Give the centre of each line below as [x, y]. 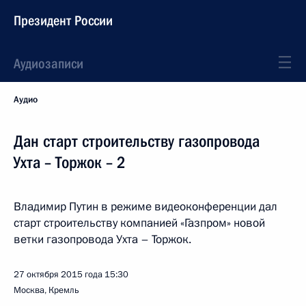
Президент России [63, 20]
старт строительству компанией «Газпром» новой [139, 223]
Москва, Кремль [46, 290]
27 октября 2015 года [58, 275]
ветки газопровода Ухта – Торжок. [102, 239]
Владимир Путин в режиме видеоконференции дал [145, 207]
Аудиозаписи [48, 64]
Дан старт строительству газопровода [137, 141]
